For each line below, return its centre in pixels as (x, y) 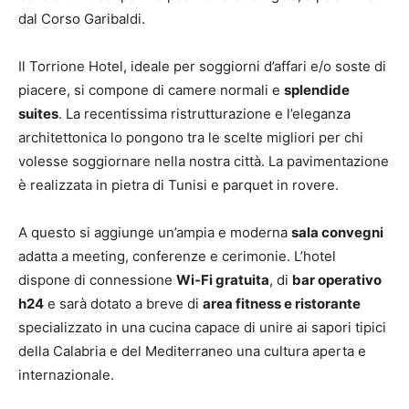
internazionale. (66, 375)
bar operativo (337, 280)
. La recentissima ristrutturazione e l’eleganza (204, 114)
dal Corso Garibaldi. (82, 19)
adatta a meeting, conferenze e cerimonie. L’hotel (177, 256)
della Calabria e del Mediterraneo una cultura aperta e (192, 351)
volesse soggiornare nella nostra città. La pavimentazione (204, 161)
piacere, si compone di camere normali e (151, 90)
